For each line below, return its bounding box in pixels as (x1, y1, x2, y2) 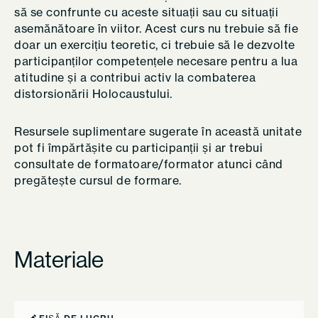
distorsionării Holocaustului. (14, 87, 172, 101)
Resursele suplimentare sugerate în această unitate (14, 124, 302, 138)
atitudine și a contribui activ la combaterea (14, 70, 256, 84)
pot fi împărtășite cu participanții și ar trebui (14, 141, 263, 155)
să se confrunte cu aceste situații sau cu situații (14, 5, 278, 19)
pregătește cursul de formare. (14, 173, 182, 187)
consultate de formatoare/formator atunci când (14, 157, 283, 171)
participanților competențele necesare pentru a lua (14, 54, 297, 68)
